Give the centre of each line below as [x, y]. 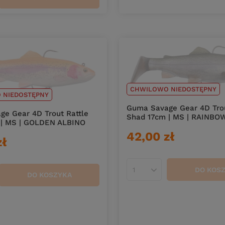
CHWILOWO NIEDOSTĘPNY [173, 89]
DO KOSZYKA [49, 175]
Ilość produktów [161, 174]
